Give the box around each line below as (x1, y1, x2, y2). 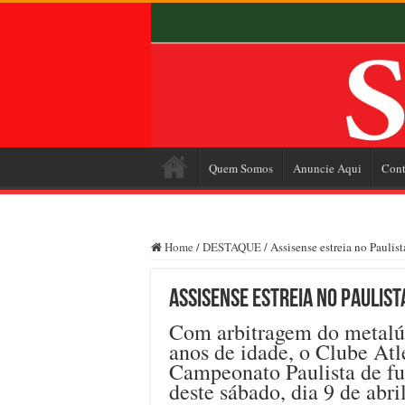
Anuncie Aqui (293, 159, 362, 176)
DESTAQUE (202, 238, 261, 255)
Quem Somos (209, 159, 273, 176)
